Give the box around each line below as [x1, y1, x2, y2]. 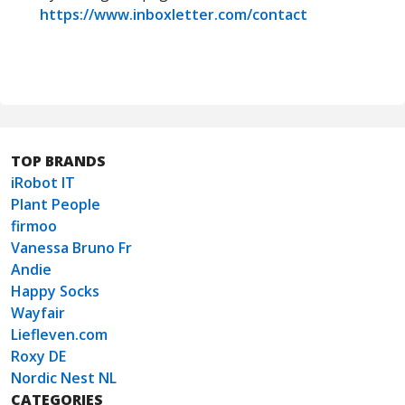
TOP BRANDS [11, 151, 106, 171]
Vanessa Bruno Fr [11, 238, 132, 258]
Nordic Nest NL [11, 368, 117, 388]
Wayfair [11, 303, 65, 323]
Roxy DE [11, 346, 66, 366]
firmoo [11, 216, 57, 236]
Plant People [11, 194, 100, 214]
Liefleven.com [11, 325, 108, 344]
